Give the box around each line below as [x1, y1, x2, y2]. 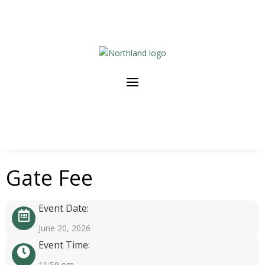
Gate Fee [6, 163, 93, 192]
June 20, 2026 [38, 222, 91, 234]
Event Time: [38, 238, 90, 251]
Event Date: [38, 202, 89, 215]
